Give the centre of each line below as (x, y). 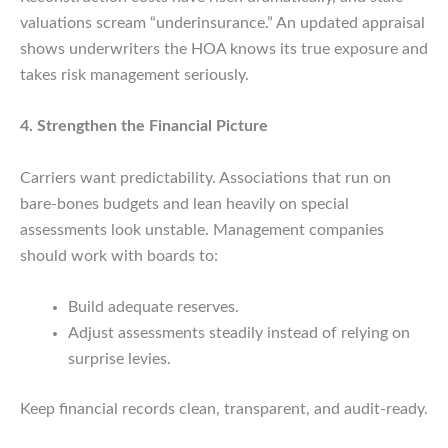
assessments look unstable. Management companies (202, 229)
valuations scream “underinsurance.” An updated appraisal (222, 22)
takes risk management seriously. (134, 74)
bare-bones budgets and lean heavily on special (184, 203)
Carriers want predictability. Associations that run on (205, 177)
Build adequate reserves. (153, 307)
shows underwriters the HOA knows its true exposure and (224, 48)
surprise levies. (119, 359)
